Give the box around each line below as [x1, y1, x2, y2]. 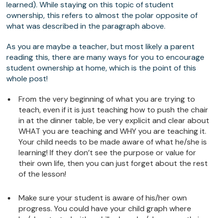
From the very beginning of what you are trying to [18, 94, 196, 105]
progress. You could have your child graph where [18, 203, 192, 214]
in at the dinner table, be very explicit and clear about [18, 115, 210, 126]
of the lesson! [18, 169, 67, 180]
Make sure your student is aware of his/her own [18, 193, 187, 203]
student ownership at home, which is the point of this [6, 63, 197, 73]
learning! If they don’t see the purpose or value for [18, 147, 197, 158]
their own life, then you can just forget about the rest [18, 158, 208, 169]
